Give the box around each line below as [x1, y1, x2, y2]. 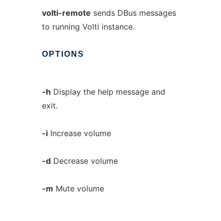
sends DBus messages [90, 8, 176, 18]
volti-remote [41, 8, 91, 18]
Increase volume [47, 128, 111, 138]
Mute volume [53, 184, 104, 193]
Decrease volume [50, 156, 118, 166]
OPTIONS [41, 50, 84, 58]
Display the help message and [50, 87, 165, 97]
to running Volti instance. [41, 22, 135, 32]
